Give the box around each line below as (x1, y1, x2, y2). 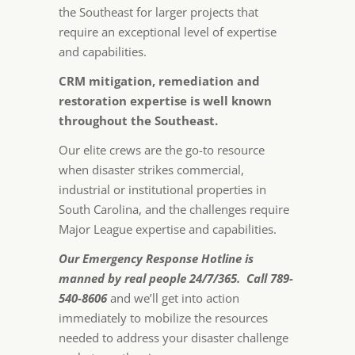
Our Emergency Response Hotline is (59, 250, 254, 267)
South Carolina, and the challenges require (59, 201, 289, 218)
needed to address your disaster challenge (59, 330, 288, 346)
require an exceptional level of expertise (59, 24, 277, 40)
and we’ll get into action (107, 290, 239, 307)
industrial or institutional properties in (59, 181, 266, 198)
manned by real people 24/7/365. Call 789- (59, 270, 293, 287)
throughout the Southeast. (59, 113, 218, 129)
